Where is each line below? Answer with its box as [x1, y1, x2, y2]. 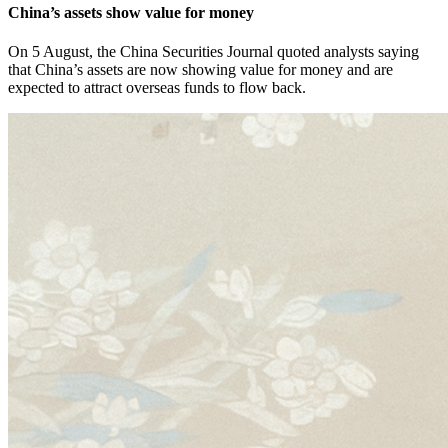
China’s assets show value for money [8, 3, 254, 21]
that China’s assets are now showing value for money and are [8, 60, 393, 78]
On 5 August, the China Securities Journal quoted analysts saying [8, 42, 419, 60]
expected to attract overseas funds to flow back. [8, 78, 306, 96]
